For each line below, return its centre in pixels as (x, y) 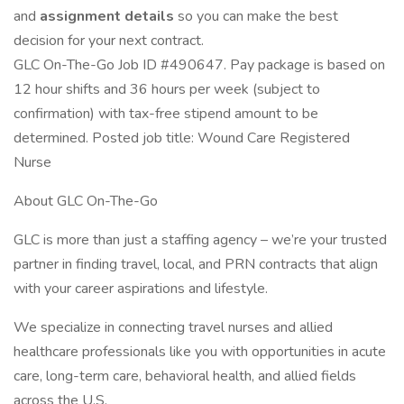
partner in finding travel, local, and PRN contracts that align (196, 264)
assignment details (109, 16)
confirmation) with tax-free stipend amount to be (166, 114)
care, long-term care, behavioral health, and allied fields (185, 376)
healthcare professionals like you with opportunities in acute (200, 352)
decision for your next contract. (109, 41)
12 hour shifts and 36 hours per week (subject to (167, 89)
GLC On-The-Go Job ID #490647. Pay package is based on (199, 65)
